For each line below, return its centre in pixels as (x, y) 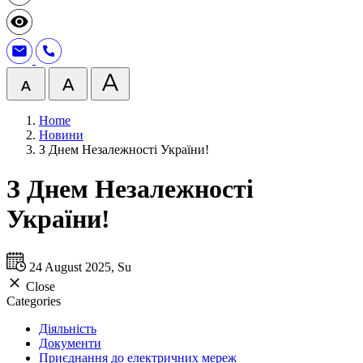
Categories (34, 301)
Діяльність (68, 328)
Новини (61, 135)
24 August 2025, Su (80, 267)
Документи (70, 343)
